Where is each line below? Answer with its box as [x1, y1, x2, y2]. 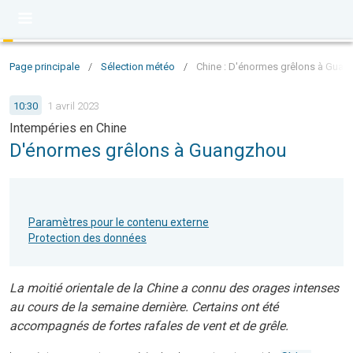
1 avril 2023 [47, 99, 99, 112]
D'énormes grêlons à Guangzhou [9, 139, 287, 162]
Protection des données [28, 232, 147, 244]
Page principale [9, 61, 80, 72]
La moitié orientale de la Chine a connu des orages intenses [9, 281, 339, 295]
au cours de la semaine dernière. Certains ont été [9, 299, 278, 314]
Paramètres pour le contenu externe [28, 216, 209, 229]
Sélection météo [101, 61, 175, 72]
